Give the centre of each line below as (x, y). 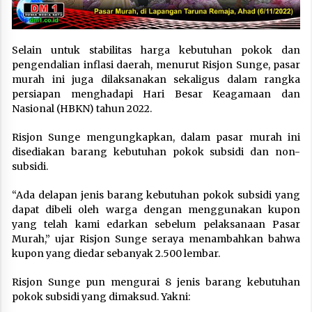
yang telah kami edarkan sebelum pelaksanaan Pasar (156, 225)
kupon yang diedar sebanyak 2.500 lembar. (116, 254)
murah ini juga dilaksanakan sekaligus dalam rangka (156, 80)
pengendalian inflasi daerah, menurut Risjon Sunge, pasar (156, 65)
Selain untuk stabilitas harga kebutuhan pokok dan (156, 50)
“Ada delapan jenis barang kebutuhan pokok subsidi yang (156, 195)
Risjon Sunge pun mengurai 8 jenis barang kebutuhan (156, 282)
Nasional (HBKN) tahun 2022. (82, 109)
